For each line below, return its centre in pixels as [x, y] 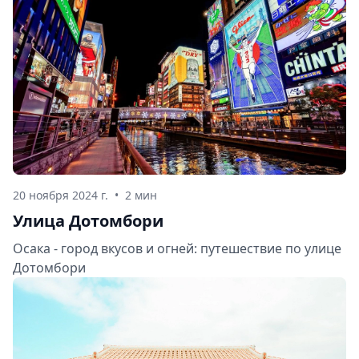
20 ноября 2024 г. [61, 196]
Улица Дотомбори [88, 221]
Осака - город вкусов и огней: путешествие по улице [177, 249]
